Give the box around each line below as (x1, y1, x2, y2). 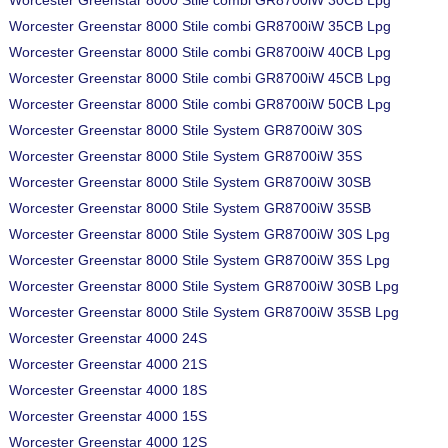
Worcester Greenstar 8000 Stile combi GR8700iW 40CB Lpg (9, 44, 391, 60)
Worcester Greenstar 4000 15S (9, 408, 207, 424)
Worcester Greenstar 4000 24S (9, 330, 207, 346)
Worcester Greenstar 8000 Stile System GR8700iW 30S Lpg (9, 226, 390, 242)
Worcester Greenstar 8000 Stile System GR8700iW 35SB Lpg (9, 304, 399, 320)
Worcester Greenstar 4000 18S (9, 382, 207, 398)
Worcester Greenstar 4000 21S (9, 356, 207, 372)
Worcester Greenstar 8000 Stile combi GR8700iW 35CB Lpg (9, 18, 391, 34)
